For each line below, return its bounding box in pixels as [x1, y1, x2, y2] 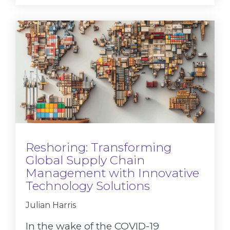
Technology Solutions [26, 179, 150, 194]
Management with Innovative [26, 166, 199, 181]
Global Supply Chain [26, 153, 145, 168]
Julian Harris [26, 200, 76, 210]
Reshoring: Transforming [26, 140, 171, 155]
